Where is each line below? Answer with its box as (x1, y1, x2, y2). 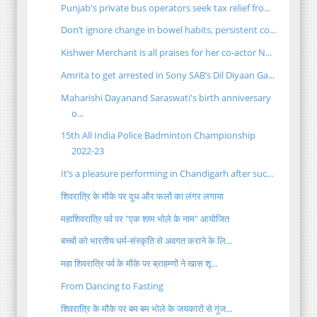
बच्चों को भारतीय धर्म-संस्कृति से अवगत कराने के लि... (61, 234, 233, 248)
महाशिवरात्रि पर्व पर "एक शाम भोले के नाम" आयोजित (61, 212, 230, 225)
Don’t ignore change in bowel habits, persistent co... (61, 23, 277, 37)
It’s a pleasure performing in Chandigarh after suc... (61, 167, 274, 180)
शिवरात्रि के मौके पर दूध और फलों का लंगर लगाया (61, 189, 224, 202)
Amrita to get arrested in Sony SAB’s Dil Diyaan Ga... (61, 68, 275, 81)
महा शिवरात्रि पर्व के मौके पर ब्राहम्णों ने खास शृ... (61, 257, 218, 270)
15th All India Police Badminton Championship (61, 129, 256, 142)
